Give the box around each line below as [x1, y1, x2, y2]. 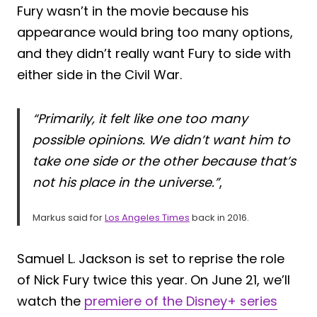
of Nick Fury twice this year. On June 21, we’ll [17, 271, 290, 289]
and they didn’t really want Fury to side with [17, 45, 291, 63]
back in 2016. [190, 211, 249, 225]
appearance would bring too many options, [17, 23, 293, 42]
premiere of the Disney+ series [84, 292, 277, 311]
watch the [17, 292, 84, 311]
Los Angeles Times [105, 211, 190, 225]
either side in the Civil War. [17, 66, 182, 84]
